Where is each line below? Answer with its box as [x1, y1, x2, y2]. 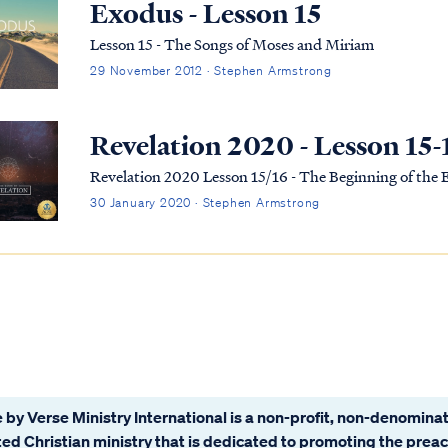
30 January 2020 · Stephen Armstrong [90, 194, 321, 212]
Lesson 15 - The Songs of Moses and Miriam [90, 33, 375, 56]
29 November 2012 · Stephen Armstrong [90, 62, 333, 80]
